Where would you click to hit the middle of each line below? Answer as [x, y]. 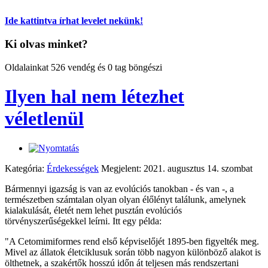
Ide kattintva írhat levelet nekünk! [74, 21]
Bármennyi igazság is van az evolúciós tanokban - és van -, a [119, 188]
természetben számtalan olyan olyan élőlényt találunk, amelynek [125, 199]
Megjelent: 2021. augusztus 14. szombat [177, 168]
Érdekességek [73, 168]
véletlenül [44, 119]
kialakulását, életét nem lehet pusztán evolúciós [93, 210]
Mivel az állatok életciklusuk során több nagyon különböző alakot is [133, 252]
